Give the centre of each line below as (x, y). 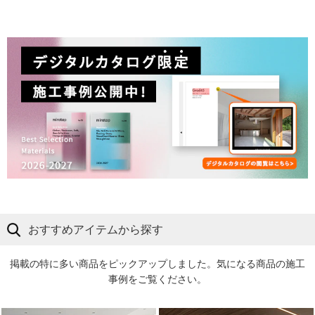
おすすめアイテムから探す (96, 230)
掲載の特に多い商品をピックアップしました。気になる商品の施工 (157, 264)
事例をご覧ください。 (157, 279)
